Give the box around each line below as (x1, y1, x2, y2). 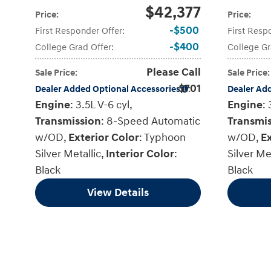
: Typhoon (139, 130, 186, 145)
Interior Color (106, 146, 174, 161)
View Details (87, 185, 149, 200)
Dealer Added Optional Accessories (35, 83, 180, 95)
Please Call (146, 65, 201, 79)
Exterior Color (68, 130, 139, 145)
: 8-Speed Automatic (101, 114, 200, 128)
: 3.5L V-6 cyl (70, 97, 129, 112)
